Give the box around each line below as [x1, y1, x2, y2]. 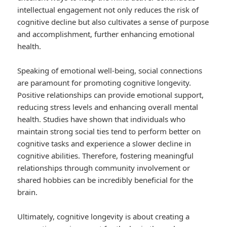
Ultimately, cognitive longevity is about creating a [17, 211, 190, 222]
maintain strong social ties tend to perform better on [17, 126, 201, 137]
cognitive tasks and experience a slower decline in [17, 138, 192, 149]
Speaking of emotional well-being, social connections [17, 65, 203, 76]
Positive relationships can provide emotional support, [17, 90, 204, 100]
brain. [17, 187, 38, 198]
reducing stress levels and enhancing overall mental [17, 102, 199, 112]
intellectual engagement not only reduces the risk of [17, 5, 199, 15]
